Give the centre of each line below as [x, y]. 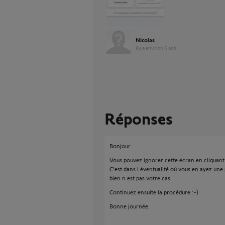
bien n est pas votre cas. [141, 178]
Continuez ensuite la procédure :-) [154, 192]
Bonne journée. [130, 206]
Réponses [139, 118]
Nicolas [145, 40]
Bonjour [120, 146]
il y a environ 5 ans [156, 48]
